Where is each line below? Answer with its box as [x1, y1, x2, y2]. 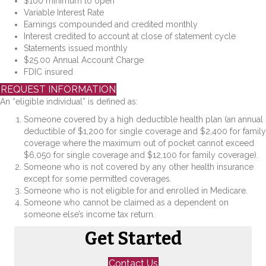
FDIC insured [24, 67, 73, 77]
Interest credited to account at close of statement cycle [24, 31, 236, 42]
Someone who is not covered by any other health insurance [24, 162, 254, 172]
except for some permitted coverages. [24, 174, 172, 184]
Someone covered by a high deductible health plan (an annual [24, 115, 263, 125]
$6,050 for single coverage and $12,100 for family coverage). [24, 150, 258, 160]
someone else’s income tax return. [24, 210, 155, 220]
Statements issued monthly [24, 43, 128, 53]
